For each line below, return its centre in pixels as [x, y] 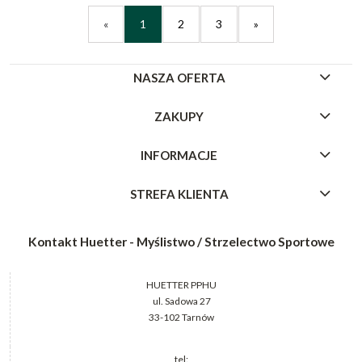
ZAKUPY [179, 116]
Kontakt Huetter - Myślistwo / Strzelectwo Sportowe [181, 241]
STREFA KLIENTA [179, 194]
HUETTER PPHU [181, 284]
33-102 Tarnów [181, 317]
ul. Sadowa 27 [181, 301]
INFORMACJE [179, 155]
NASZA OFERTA [179, 77]
